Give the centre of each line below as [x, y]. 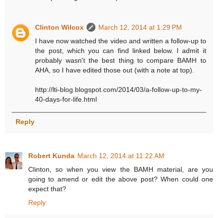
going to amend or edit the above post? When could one [121, 179]
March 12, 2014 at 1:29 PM [140, 27]
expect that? [47, 189]
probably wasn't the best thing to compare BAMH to [121, 61]
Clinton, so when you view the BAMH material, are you [121, 169]
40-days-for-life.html [66, 100]
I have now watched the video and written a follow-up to [121, 41]
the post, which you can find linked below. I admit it [121, 51]
